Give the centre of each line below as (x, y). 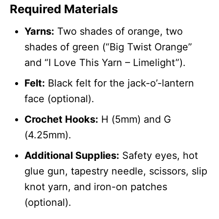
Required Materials (64, 9)
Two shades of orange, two (119, 31)
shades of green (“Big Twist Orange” (108, 47)
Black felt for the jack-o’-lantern (120, 83)
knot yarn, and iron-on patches (96, 186)
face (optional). (59, 99)
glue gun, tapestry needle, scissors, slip (116, 171)
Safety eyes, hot (159, 155)
